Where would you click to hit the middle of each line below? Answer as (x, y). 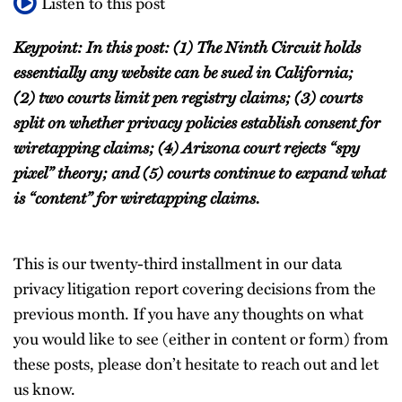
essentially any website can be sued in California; (184, 71)
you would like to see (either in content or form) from (201, 338)
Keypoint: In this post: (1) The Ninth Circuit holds (187, 46)
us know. (44, 388)
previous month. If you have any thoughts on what (188, 313)
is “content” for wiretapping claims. (136, 197)
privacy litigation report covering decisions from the (195, 288)
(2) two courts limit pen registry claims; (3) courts (188, 96)
